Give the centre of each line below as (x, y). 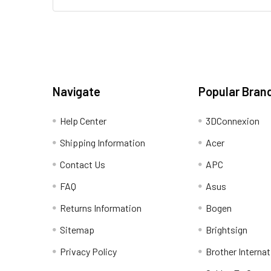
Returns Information (101, 207)
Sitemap (77, 229)
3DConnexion (233, 120)
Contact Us (83, 164)
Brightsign (227, 229)
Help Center (83, 120)
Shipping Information (103, 142)
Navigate (77, 91)
